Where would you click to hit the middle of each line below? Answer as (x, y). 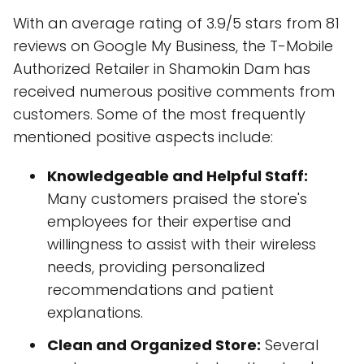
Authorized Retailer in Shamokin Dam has (162, 68)
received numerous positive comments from (174, 91)
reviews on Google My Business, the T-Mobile (173, 45)
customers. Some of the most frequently (159, 114)
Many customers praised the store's (177, 198)
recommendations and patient (160, 289)
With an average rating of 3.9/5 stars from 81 (176, 23)
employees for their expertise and (169, 221)
